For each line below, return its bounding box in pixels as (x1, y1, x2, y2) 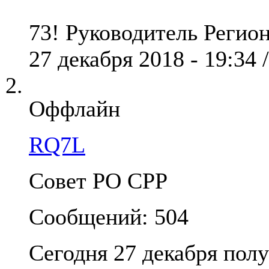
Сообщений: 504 (29, 204, 189, 230)
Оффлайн (29, 96, 120, 122)
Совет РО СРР (29, 168, 168, 194)
